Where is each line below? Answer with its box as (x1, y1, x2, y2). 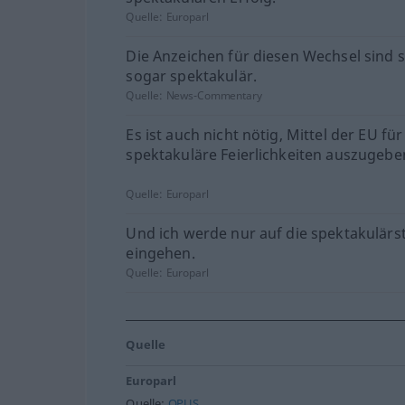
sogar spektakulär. (126, 66, 257, 86)
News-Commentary (165, 88, 262, 103)
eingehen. (126, 243, 195, 263)
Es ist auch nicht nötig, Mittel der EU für (126, 125, 403, 145)
